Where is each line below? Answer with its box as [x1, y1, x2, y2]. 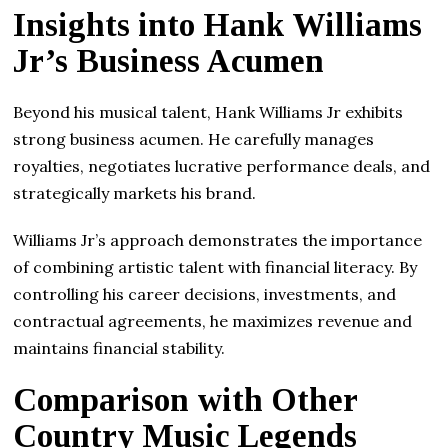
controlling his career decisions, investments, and [13, 283, 397, 304]
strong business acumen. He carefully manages [13, 128, 375, 149]
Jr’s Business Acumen [13, 42, 325, 79]
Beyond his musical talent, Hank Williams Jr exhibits [13, 101, 404, 122]
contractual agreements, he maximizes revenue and [13, 310, 413, 331]
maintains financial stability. [13, 337, 226, 358]
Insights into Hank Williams [13, 6, 423, 43]
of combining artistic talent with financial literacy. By [13, 256, 418, 277]
